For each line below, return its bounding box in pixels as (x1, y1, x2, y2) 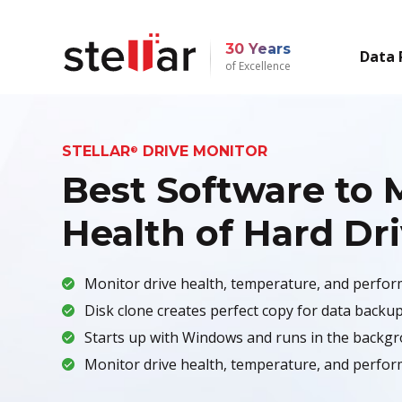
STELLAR (61, 143, 130, 161)
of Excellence (224, 58, 291, 74)
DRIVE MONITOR (137, 143, 267, 161)
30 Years (224, 39, 291, 57)
